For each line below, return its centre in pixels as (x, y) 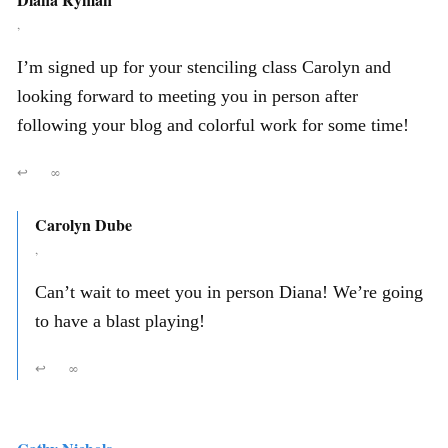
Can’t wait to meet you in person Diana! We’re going (229, 291)
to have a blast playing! (120, 320)
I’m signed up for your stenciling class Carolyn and (204, 66)
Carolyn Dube (83, 224)
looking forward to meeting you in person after (187, 95)
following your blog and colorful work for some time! (213, 124)
